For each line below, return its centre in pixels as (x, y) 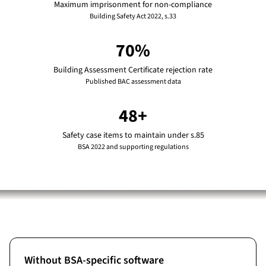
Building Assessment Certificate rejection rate (133, 70)
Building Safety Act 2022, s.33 (133, 16)
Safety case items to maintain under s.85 (133, 135)
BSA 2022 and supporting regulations (133, 147)
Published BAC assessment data (133, 82)
